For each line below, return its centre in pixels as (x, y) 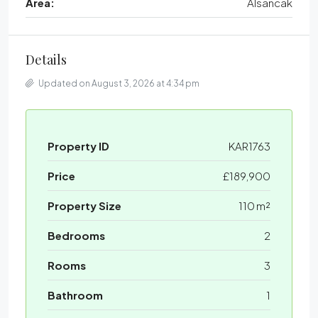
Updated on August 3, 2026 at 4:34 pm (118, 84)
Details (46, 60)
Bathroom (75, 295)
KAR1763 (250, 146)
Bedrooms (76, 236)
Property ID (78, 146)
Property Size (84, 206)
